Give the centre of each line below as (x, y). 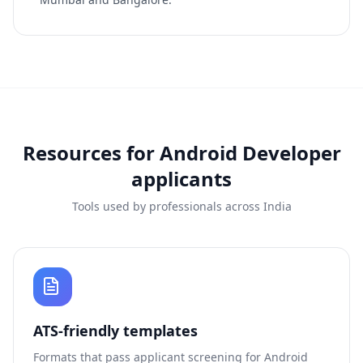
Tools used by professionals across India (181, 206)
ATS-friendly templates (115, 331)
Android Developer (250, 153)
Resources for (91, 153)
